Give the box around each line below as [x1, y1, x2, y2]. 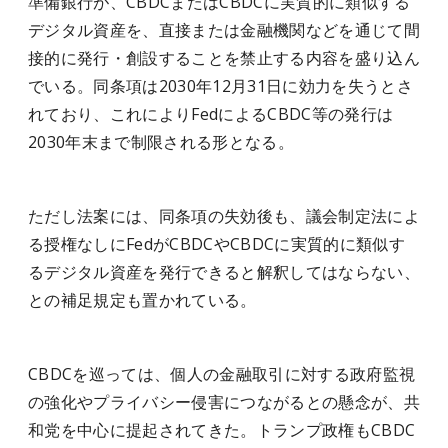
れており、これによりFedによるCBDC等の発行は [28, 103, 394, 125]
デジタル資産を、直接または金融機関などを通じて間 [28, 19, 420, 41]
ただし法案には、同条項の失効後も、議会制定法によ [28, 205, 420, 227]
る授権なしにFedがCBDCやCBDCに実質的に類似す [28, 233, 405, 255]
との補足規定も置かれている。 [28, 289, 257, 311]
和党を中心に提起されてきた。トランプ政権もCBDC [28, 419, 416, 441]
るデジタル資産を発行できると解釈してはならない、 [28, 261, 420, 283]
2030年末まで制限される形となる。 [28, 131, 294, 153]
